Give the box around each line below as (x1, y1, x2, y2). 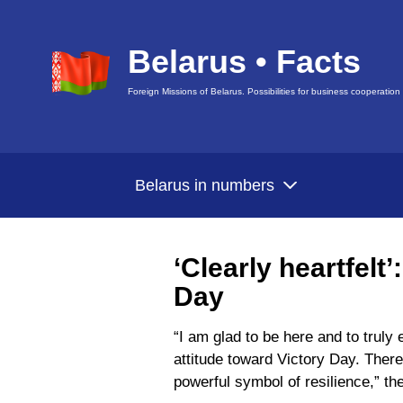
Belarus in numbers (135, 175, 274, 194)
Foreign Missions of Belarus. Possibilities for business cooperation (128, 86, 400, 96)
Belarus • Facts (128, 43, 361, 80)
